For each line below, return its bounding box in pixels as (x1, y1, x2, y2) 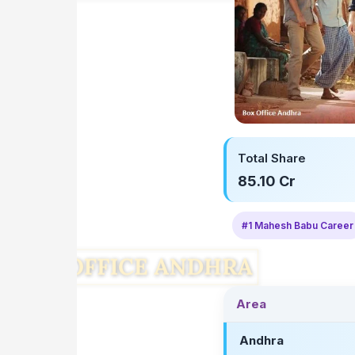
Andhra (239, 332, 284, 348)
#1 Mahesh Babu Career (241, 219, 353, 231)
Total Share (238, 150, 306, 166)
